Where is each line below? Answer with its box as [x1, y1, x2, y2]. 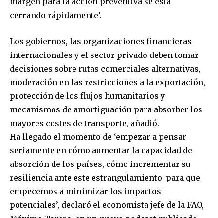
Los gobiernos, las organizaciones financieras [10, 36, 192, 47]
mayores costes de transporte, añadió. [10, 118, 159, 128]
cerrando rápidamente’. [10, 10, 102, 20]
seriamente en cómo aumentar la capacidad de [10, 145, 192, 156]
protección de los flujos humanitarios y [10, 91, 165, 101]
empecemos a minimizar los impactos [10, 186, 161, 197]
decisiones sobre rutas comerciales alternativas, [10, 64, 200, 74]
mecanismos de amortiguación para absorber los [10, 105, 202, 115]
